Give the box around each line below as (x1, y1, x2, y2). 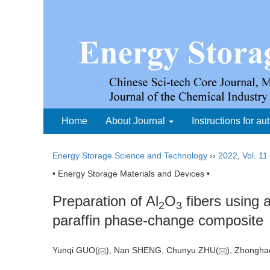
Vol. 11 (242, 151, 268, 160)
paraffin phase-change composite (52, 212, 263, 228)
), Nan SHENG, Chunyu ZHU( (106, 245, 219, 256)
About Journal (105, 116, 168, 126)
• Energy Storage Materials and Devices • (52, 169, 210, 178)
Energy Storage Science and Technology (52, 151, 207, 160)
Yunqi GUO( (52, 245, 98, 256)
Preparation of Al (52, 193, 159, 209)
